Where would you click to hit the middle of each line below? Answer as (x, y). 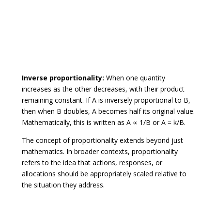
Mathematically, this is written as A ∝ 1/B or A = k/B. (103, 122)
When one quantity (134, 77)
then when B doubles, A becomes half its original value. (108, 111)
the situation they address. (63, 185)
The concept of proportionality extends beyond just (102, 140)
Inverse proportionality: (63, 77)
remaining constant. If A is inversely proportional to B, (106, 100)
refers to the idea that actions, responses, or (92, 162)
